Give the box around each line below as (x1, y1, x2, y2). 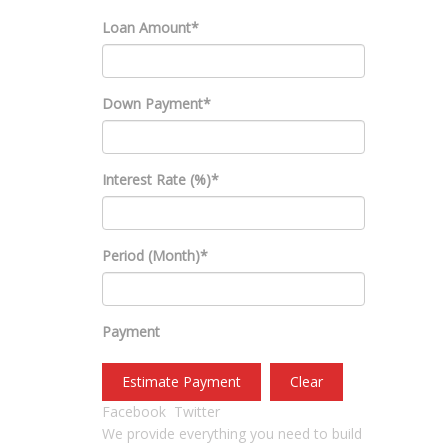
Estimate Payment (122, 372, 241, 391)
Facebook (102, 402, 166, 421)
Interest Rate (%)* (102, 170, 219, 189)
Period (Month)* (102, 246, 208, 265)
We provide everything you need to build (102, 424, 362, 443)
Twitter (174, 402, 220, 421)
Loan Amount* (102, 18, 199, 37)
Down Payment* (102, 94, 211, 113)
